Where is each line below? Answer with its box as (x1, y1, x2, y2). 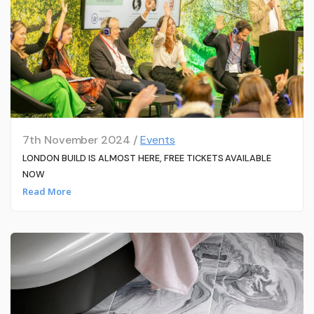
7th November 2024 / (22, 132, 141, 148)
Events (140, 132, 175, 148)
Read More (22, 184, 71, 198)
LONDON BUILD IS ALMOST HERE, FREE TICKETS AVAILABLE (22, 152, 272, 165)
